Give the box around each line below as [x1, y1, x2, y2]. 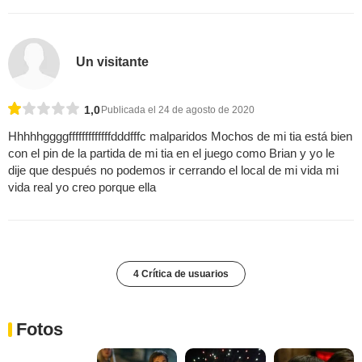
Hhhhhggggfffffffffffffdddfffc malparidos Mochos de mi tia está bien [8, 128, 352, 143]
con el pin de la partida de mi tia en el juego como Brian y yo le [8, 145, 335, 160]
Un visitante [76, 55, 149, 69]
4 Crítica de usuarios [133, 267, 229, 280]
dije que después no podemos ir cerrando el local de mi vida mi [8, 162, 339, 177]
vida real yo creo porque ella [8, 179, 156, 194]
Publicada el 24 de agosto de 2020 [101, 103, 255, 116]
